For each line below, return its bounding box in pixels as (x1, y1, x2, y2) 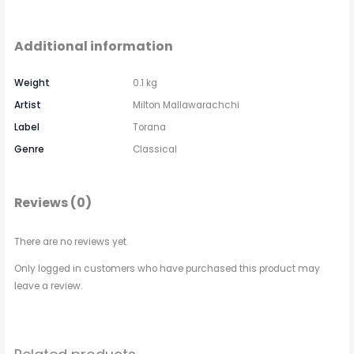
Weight (14, 76, 51, 89)
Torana (133, 120, 167, 134)
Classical (133, 142, 178, 156)
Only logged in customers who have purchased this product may (14, 262, 321, 275)
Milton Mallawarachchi (133, 98, 240, 111)
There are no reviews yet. (14, 235, 129, 249)
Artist (14, 98, 42, 111)
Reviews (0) (14, 194, 92, 213)
